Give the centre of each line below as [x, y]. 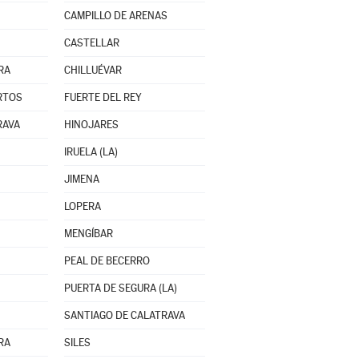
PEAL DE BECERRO [107, 261]
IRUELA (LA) [91, 152]
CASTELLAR [91, 43]
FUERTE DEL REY [103, 97]
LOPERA [82, 206]
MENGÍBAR [88, 234]
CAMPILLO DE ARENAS [115, 16]
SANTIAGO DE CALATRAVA [124, 315]
